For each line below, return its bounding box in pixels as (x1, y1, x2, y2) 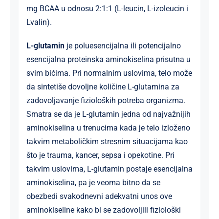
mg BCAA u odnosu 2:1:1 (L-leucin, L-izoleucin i (26, 3, 188, 13)
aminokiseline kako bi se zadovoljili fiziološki (26, 205, 181, 215)
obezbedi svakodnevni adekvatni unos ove (26, 191, 172, 201)
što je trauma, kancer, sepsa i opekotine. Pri (26, 150, 175, 160)
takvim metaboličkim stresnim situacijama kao (26, 136, 188, 146)
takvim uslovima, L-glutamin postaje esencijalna (26, 164, 193, 174)
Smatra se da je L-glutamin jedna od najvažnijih (26, 109, 191, 119)
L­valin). (26, 17, 52, 27)
